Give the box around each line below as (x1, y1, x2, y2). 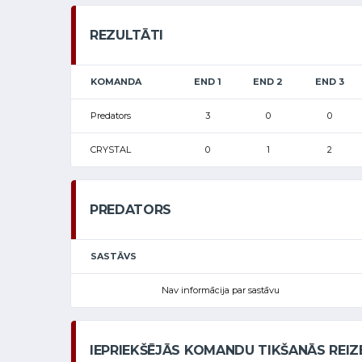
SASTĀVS (90, 250, 137, 262)
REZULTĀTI (90, 27, 164, 43)
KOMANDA (90, 75, 141, 87)
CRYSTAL (90, 143, 131, 155)
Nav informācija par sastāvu (161, 284, 280, 296)
